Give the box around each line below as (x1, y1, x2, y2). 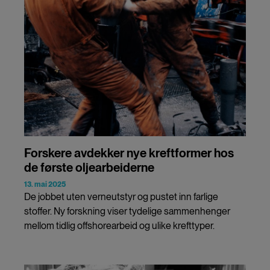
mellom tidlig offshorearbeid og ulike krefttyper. (24, 219, 215, 231)
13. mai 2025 (24, 180, 66, 189)
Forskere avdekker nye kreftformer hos (24, 145, 234, 160)
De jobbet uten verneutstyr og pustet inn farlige (24, 190, 218, 202)
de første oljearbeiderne (24, 160, 154, 175)
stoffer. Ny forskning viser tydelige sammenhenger (24, 205, 230, 217)
